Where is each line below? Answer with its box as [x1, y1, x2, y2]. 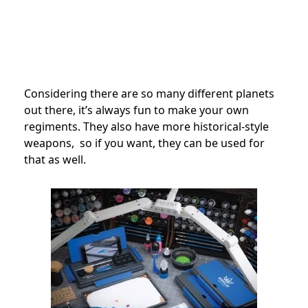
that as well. [24, 151, 86, 167]
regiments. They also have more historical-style [24, 118, 269, 134]
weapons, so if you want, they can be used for [24, 135, 265, 151]
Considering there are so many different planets [24, 85, 274, 101]
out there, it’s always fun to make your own [24, 102, 249, 118]
